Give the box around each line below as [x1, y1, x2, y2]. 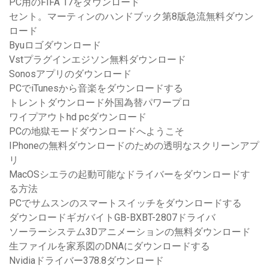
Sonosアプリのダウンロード [9, 68, 132, 80]
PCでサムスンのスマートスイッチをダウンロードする [9, 197, 242, 209]
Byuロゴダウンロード [9, 39, 101, 51]
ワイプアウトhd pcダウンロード [9, 111, 147, 123]
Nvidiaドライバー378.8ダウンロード [9, 255, 164, 267]
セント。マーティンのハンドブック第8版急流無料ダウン [9, 11, 254, 23]
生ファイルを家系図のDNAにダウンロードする [9, 240, 210, 252]
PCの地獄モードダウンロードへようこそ [9, 126, 184, 138]
